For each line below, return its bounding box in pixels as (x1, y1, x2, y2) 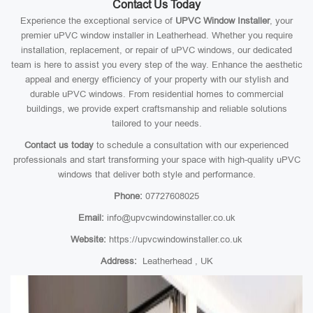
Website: (71, 234, 106, 245)
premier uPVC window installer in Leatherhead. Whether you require (20, 30, 293, 41)
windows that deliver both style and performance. (57, 169, 256, 180)
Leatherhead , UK (136, 256, 213, 266)
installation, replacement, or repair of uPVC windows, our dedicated (21, 45, 292, 55)
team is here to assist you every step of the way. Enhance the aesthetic (10, 59, 303, 70)
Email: (78, 212, 104, 223)
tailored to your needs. (111, 118, 202, 129)
